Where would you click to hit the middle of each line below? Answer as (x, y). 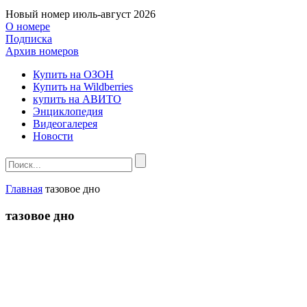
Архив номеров (42, 51)
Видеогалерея (65, 124)
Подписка (29, 39)
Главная (24, 189)
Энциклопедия (68, 111)
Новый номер (38, 14)
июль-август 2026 (114, 14)
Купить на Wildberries (83, 87)
